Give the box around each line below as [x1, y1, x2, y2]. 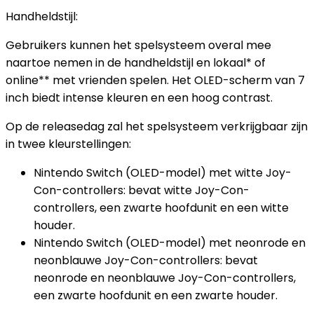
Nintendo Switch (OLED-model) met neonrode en [34, 235, 306, 251]
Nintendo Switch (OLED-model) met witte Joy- [34, 165, 292, 181]
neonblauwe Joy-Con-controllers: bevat [34, 252, 258, 268]
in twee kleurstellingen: [6, 136, 131, 152]
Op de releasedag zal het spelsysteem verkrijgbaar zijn [6, 118, 308, 135]
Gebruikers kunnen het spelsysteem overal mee [6, 37, 271, 53]
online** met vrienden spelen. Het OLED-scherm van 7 [6, 72, 305, 88]
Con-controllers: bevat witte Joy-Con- [34, 182, 250, 198]
